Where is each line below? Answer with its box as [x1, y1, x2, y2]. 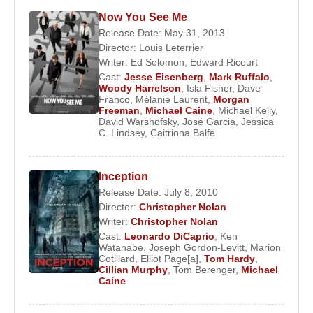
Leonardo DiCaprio [124, 230, 214, 242]
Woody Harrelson [99, 82, 181, 94]
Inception [99, 170, 148, 182]
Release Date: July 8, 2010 [99, 186, 218, 198]
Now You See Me [99, 10, 187, 23]
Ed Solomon [131, 56, 184, 68]
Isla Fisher [187, 82, 232, 94]
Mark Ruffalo [209, 71, 270, 82]
